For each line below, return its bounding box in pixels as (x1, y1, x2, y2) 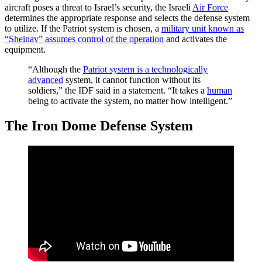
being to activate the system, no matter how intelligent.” (28, 95, 232, 106)
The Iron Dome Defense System (5, 118, 193, 133)
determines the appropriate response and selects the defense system (5, 12, 250, 23)
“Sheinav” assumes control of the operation (5, 33, 164, 44)
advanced (28, 74, 63, 85)
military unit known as (161, 23, 244, 33)
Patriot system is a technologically (83, 64, 208, 74)
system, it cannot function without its (63, 74, 201, 85)
